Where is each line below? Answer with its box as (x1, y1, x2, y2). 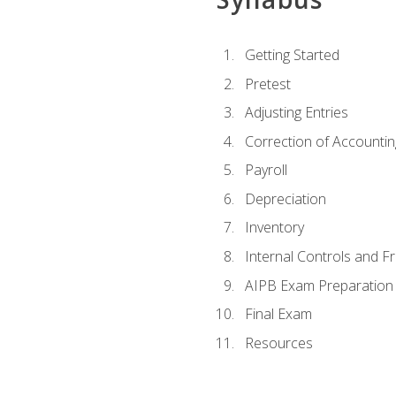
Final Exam (244, 304, 312, 324)
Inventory (244, 217, 304, 238)
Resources (244, 332, 313, 353)
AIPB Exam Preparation (244, 275, 393, 295)
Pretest (244, 73, 291, 94)
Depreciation (244, 188, 326, 209)
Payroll (244, 160, 287, 180)
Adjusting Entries (244, 103, 348, 123)
